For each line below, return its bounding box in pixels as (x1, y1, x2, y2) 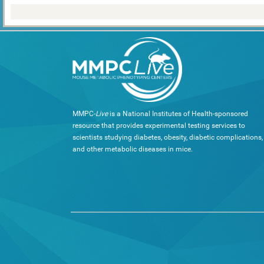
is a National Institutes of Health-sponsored (108, 109, 248, 118)
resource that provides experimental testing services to (72, 121, 245, 130)
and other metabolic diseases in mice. (72, 144, 193, 153)
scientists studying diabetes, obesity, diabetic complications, (72, 133, 263, 141)
